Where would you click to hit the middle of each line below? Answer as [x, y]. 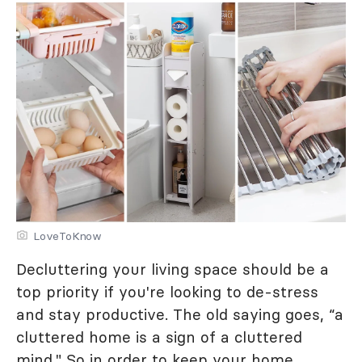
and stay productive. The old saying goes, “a [180, 314]
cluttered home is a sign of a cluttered [159, 337]
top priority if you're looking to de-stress [167, 292]
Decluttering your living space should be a [173, 269]
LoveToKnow [67, 236]
